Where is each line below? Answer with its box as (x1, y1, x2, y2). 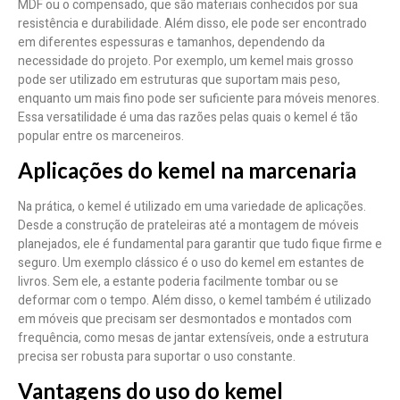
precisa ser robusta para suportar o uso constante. (18, 346, 296, 366)
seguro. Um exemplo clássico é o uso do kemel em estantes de (18, 253, 364, 272)
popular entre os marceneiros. (18, 126, 184, 146)
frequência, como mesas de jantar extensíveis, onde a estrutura (18, 328, 369, 347)
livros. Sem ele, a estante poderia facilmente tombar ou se (18, 271, 338, 291)
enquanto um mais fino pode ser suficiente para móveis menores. (18, 88, 379, 108)
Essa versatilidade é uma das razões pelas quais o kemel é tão (18, 107, 358, 127)
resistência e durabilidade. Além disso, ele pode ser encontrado (18, 13, 367, 33)
